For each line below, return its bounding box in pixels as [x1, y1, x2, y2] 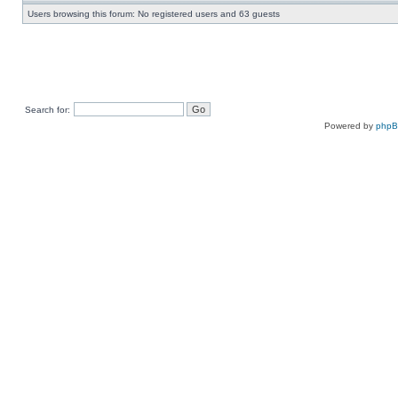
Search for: [25, 105, 70, 115]
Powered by [324, 121, 376, 131]
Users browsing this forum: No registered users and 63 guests [28, 9, 280, 19]
